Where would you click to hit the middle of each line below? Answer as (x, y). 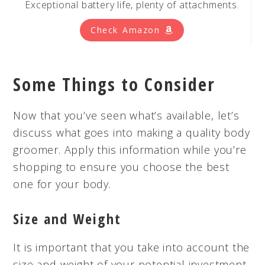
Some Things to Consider (114, 84)
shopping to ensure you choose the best (121, 167)
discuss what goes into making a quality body (132, 132)
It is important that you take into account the (132, 247)
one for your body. (62, 184)
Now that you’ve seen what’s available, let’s (126, 115)
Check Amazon (127, 30)
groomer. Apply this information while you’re (130, 149)
